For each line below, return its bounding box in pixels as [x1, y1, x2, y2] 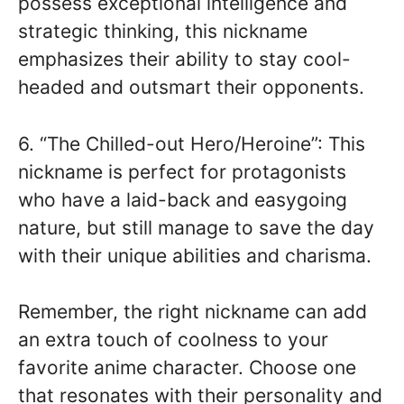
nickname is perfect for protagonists [18, 160, 346, 183]
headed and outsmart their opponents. [18, 76, 364, 98]
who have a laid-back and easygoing [18, 188, 347, 211]
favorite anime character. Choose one [18, 356, 356, 379]
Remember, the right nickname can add [18, 300, 367, 323]
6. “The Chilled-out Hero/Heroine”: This [18, 132, 365, 155]
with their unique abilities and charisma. [18, 243, 372, 267]
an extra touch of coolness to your [18, 328, 328, 351]
